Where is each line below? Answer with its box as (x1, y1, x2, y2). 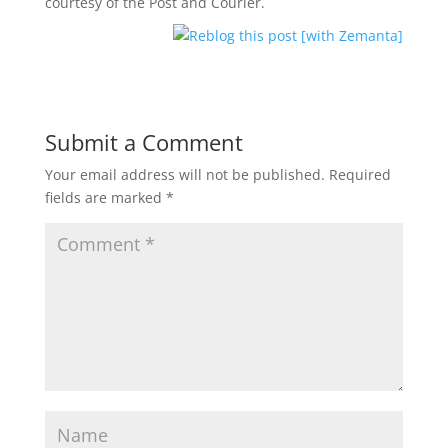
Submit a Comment (44, 127, 243, 157)
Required (328, 165, 391, 184)
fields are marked (44, 188, 166, 207)
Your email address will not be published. (44, 165, 325, 184)
